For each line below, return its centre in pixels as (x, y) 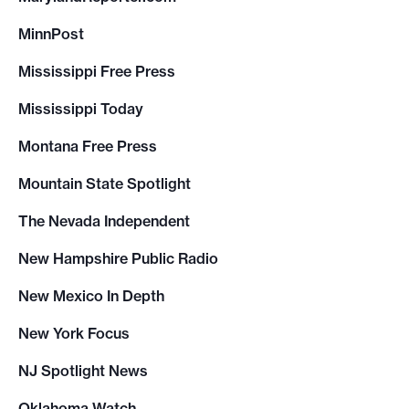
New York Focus (74, 334)
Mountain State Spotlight (105, 184)
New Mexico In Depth (91, 296)
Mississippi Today (81, 109)
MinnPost (51, 34)
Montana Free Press (88, 147)
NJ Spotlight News (83, 371)
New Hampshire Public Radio (118, 259)
